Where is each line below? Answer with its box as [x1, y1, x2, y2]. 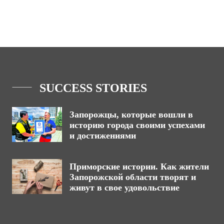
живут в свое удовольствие [69, 182, 179, 193]
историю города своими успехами [69, 120, 205, 130]
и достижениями [69, 130, 138, 141]
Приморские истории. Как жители [69, 161, 209, 172]
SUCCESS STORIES [39, 81, 147, 95]
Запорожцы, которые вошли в [69, 109, 193, 120]
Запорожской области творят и [69, 172, 196, 182]
